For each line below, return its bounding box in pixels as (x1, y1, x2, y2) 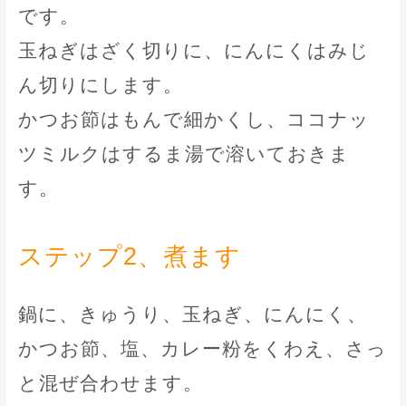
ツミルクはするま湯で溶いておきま (18, 143, 351, 166)
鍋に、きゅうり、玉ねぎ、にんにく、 (18, 304, 368, 326)
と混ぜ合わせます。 (18, 372, 204, 395)
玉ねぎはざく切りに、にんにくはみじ (18, 40, 371, 63)
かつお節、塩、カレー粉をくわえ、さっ (18, 338, 388, 361)
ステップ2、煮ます (18, 243, 242, 271)
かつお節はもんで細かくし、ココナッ (18, 109, 371, 131)
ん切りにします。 (18, 74, 184, 97)
